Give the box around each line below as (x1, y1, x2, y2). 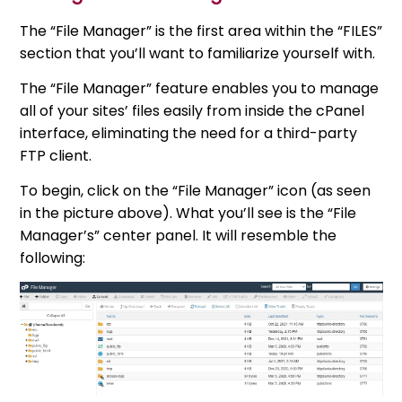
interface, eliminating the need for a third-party (20, 122, 358, 144)
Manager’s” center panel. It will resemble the (20, 224, 337, 246)
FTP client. (20, 144, 92, 166)
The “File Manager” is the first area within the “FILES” (20, 20, 383, 41)
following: (20, 247, 86, 268)
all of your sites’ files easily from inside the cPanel (20, 100, 365, 121)
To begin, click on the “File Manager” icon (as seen (20, 179, 371, 201)
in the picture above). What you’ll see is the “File (20, 202, 357, 223)
